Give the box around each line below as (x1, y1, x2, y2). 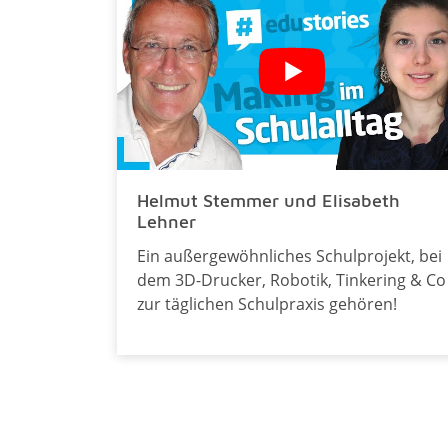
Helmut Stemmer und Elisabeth (137, 189, 400, 211)
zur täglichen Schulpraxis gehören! (137, 292, 397, 315)
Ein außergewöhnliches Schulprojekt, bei (137, 244, 442, 267)
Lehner (137, 210, 196, 232)
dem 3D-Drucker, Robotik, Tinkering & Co (137, 268, 446, 291)
